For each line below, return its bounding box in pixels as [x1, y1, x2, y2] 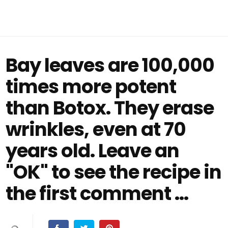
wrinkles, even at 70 [6, 116, 186, 142]
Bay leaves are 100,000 [6, 52, 215, 78]
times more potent [6, 73, 177, 100]
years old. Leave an [6, 137, 180, 164]
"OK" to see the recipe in [6, 159, 222, 185]
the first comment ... [6, 180, 189, 207]
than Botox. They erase [6, 95, 214, 121]
